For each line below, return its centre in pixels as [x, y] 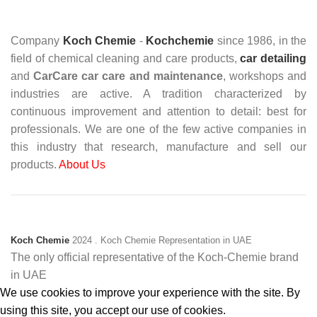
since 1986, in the [260, 41]
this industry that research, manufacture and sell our [158, 147]
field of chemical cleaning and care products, [126, 58]
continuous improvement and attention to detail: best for [158, 111]
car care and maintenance [152, 76]
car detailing [273, 58]
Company [37, 41]
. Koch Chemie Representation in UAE [173, 240]
